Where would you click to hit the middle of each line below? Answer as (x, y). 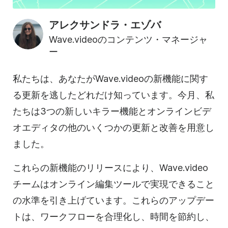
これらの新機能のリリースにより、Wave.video (110, 167)
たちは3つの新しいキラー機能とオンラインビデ (112, 111)
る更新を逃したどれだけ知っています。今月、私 (113, 95)
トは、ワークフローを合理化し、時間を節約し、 (113, 216)
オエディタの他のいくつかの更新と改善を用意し (113, 127)
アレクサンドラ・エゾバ (105, 25)
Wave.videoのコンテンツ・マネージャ (128, 39)
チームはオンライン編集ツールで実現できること (113, 184)
